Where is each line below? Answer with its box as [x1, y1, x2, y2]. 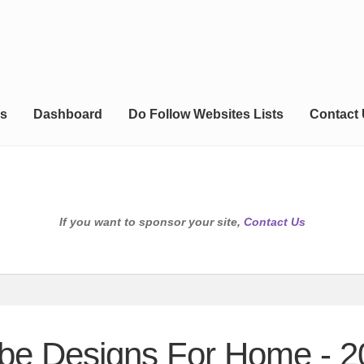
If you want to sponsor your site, [58, 215, 244, 229]
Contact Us [243, 215, 305, 229]
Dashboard [32, 107, 102, 122]
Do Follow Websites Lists [128, 107, 284, 122]
